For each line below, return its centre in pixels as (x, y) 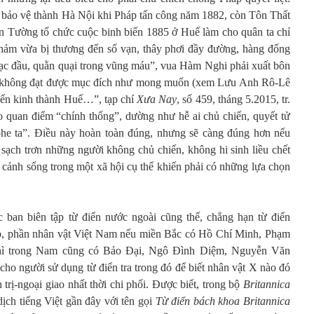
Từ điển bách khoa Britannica (223, 301)
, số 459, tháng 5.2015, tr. (234, 99)
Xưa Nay (157, 99)
